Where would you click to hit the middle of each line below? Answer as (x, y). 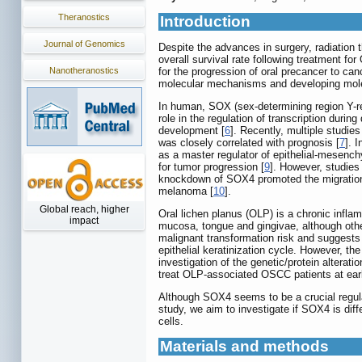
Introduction (205, 22)
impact (84, 221)
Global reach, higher (84, 209)
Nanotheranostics (84, 70)
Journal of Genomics (84, 44)
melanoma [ (186, 192)
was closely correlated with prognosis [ (249, 143)
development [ (192, 131)
